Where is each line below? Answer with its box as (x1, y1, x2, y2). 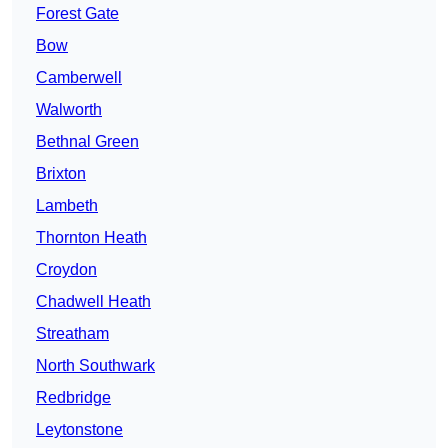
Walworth (36, 101, 102, 119)
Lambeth (36, 197, 98, 215)
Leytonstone (36, 421, 123, 439)
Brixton (36, 165, 86, 183)
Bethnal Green (36, 133, 139, 151)
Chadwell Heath (36, 293, 151, 311)
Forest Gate (36, 5, 119, 23)
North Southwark (36, 357, 155, 375)
